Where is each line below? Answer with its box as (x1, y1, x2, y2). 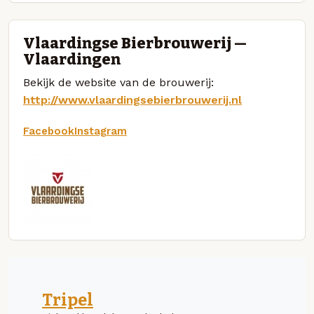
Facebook (23, 124, 74, 137)
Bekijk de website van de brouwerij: (23, 75, 214, 89)
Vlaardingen (23, 50, 121, 69)
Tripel (42, 289, 93, 310)
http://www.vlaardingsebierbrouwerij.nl (23, 93, 242, 107)
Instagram (74, 124, 127, 137)
